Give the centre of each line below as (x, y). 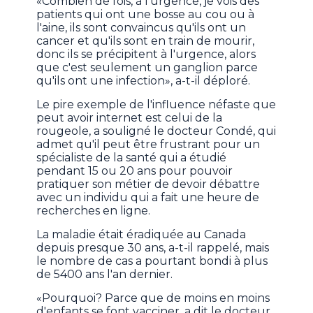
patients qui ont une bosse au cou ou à (146, 15)
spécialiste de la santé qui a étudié (132, 158)
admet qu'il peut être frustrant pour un (148, 145)
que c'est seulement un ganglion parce (147, 68)
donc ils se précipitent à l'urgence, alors (146, 54)
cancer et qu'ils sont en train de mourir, (146, 41)
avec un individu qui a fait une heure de (148, 198)
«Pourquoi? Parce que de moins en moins (153, 298)
